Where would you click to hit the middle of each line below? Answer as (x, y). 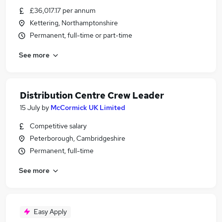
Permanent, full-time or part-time (81, 35)
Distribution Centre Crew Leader (92, 95)
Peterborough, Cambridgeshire (78, 138)
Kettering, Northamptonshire (74, 23)
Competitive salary (58, 126)
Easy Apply (50, 212)
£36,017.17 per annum (63, 10)
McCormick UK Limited (88, 108)
